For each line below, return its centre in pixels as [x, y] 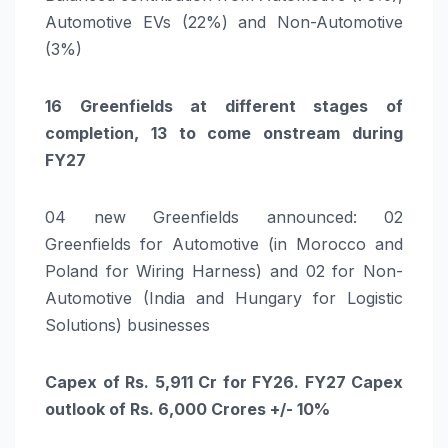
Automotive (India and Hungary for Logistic [224, 297]
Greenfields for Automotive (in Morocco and [224, 243]
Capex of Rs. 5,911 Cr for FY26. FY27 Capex [224, 381]
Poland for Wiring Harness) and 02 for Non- [224, 270]
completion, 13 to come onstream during [224, 132]
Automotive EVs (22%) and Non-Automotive [224, 21]
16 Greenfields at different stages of [224, 105]
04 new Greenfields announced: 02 [224, 216]
